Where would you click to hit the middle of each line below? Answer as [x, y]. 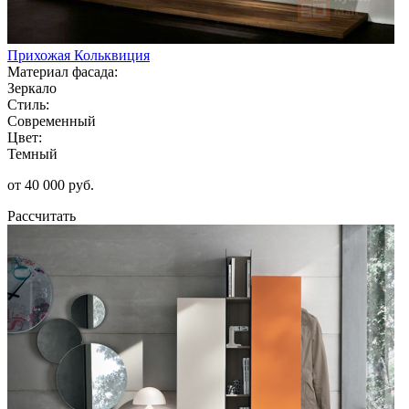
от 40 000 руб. [51, 184]
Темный [32, 153]
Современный [52, 121]
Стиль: [28, 104]
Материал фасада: [63, 71]
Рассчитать [42, 215]
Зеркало [32, 88]
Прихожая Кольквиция [79, 55]
